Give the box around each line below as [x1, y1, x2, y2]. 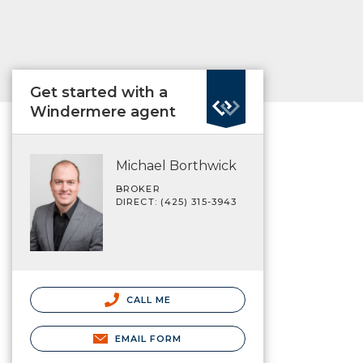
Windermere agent [30, 103, 176, 121]
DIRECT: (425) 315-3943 [116, 196, 237, 207]
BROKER [116, 183, 160, 194]
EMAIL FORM [114, 332, 182, 344]
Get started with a [30, 83, 168, 101]
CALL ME [122, 293, 172, 305]
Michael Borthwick [116, 158, 237, 173]
